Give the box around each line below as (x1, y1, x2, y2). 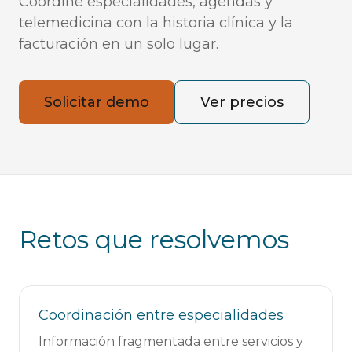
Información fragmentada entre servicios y (38, 334, 303, 349)
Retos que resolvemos (19, 224, 289, 255)
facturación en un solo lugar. (19, 35, 218, 53)
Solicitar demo (44, 93, 149, 111)
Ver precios (200, 93, 284, 111)
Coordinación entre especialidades (38, 306, 284, 324)
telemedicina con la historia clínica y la (19, 14, 293, 31)
